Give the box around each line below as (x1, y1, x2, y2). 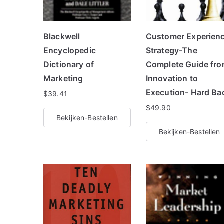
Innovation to (145, 73, 198, 83)
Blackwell (43, 31, 80, 41)
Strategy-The (145, 45, 197, 55)
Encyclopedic (43, 45, 96, 55)
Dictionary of (43, 59, 94, 69)
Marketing (43, 73, 83, 83)
